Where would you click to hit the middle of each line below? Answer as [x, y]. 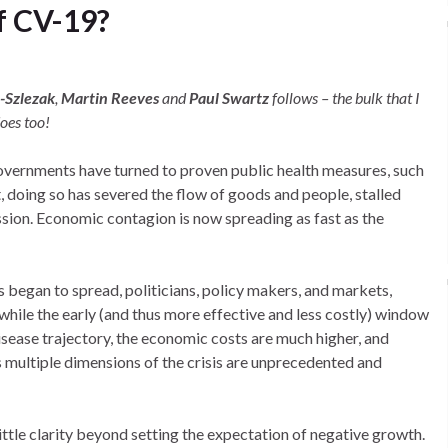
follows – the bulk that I [346, 97]
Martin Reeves [110, 97]
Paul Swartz [230, 97]
